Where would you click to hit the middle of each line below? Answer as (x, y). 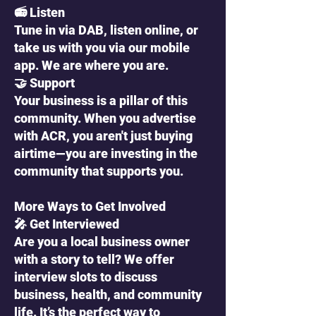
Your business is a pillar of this (101, 101)
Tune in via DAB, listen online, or (106, 30)
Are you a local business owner (102, 242)
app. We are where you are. (91, 65)
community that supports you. (99, 171)
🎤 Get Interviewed (67, 224)
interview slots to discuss (86, 277)
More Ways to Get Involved (90, 206)
